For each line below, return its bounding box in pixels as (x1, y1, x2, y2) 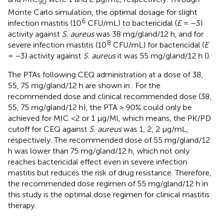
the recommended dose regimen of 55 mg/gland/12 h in (8, 179, 208, 189)
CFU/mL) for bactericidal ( (111, 40, 204, 50)
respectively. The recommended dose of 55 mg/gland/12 (8, 135, 210, 145)
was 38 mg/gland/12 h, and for (94, 29, 204, 39)
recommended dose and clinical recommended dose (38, (8, 92, 212, 102)
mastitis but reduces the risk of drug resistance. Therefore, (8, 168, 212, 178)
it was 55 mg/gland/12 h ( (115, 51, 207, 61)
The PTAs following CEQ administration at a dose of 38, (8, 70, 203, 80)
